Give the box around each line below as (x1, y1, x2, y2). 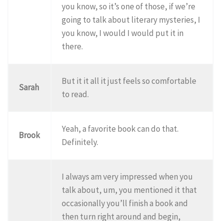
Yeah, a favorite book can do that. (62, 123, 179, 134)
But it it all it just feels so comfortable (62, 75, 197, 86)
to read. (62, 88, 89, 100)
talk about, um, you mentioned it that (62, 184, 197, 195)
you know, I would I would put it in (62, 27, 184, 38)
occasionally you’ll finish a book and (62, 197, 188, 209)
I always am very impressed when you (62, 171, 193, 182)
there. (62, 40, 83, 52)
